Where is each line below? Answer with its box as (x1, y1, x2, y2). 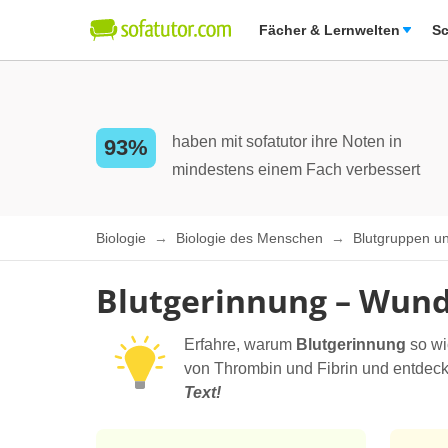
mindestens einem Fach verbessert (172, 161, 420, 178)
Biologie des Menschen (176, 230, 327, 247)
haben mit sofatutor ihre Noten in (172, 133, 402, 150)
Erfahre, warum (184, 336, 296, 353)
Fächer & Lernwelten (259, 22, 400, 38)
